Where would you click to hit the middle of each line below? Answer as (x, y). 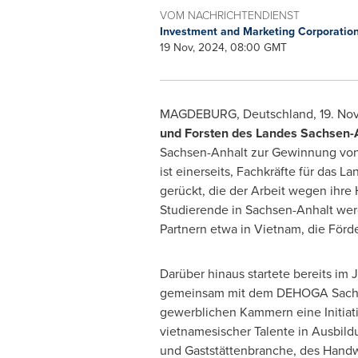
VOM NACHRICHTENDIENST (229, 15)
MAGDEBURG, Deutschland (236, 114)
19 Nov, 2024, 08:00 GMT (223, 48)
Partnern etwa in (207, 229)
